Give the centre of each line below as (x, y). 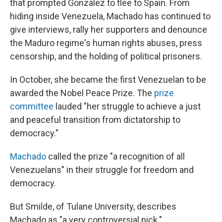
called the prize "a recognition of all (115, 157)
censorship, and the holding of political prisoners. (106, 56)
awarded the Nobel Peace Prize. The (82, 93)
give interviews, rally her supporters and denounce (109, 30)
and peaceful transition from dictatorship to (95, 120)
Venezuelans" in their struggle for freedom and (102, 170)
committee (32, 107)
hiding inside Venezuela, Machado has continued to (110, 16)
